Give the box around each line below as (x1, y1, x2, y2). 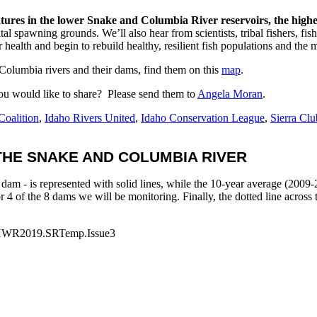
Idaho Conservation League (141, 111, 265, 124)
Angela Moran (197, 87, 263, 100)
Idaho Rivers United (45, 111, 135, 124)
